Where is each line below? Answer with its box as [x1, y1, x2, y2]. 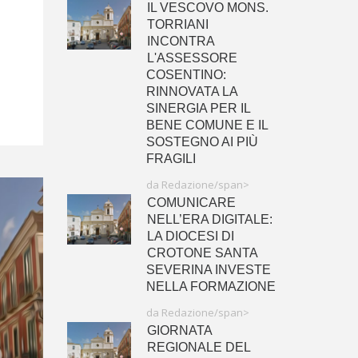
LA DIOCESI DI [146, 229, 234, 243]
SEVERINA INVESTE [145, 263, 271, 276]
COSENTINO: [145, 68, 226, 82]
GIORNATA [146, 324, 212, 337]
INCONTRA [146, 34, 214, 48]
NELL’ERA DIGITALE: [146, 213, 272, 226]
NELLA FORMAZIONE [145, 280, 276, 293]
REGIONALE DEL [146, 340, 250, 354]
